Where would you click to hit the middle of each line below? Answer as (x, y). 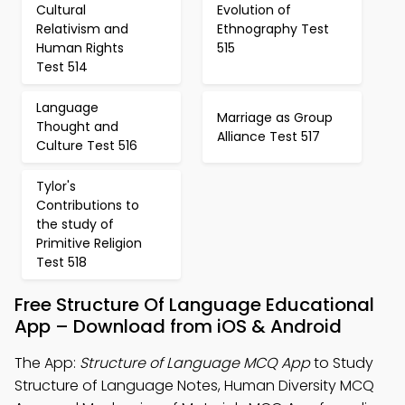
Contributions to (88, 205)
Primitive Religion (89, 243)
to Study (342, 363)
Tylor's (56, 186)
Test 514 (62, 67)
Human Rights (80, 48)
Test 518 (61, 262)
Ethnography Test (273, 29)
